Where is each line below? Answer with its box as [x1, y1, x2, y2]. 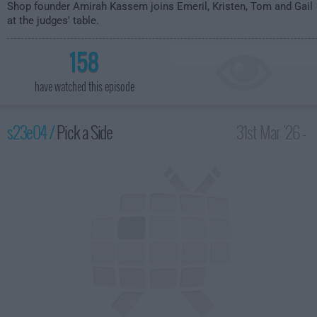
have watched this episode [34, 78, 134, 95]
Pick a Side [57, 119, 113, 144]
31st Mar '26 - [236, 119, 306, 144]
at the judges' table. [7, 14, 99, 27]
